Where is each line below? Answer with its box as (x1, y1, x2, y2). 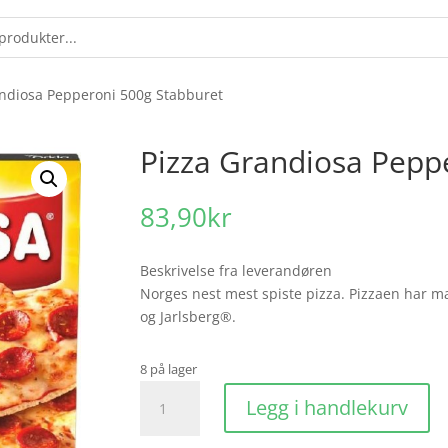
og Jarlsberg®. (140, 307, 237, 326)
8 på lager (140, 359, 198, 378)
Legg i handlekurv (246, 394, 409, 422)
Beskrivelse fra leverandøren (140, 261, 333, 280)
